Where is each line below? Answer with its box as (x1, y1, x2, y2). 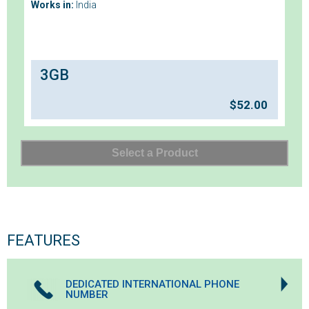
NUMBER (66, 288, 108, 301)
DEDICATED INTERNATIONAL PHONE (66, 278, 239, 291)
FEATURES (7, 232, 80, 250)
